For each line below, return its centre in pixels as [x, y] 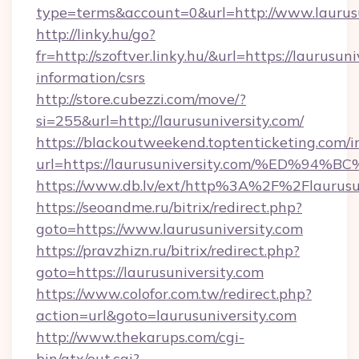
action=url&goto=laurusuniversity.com [166, 315]
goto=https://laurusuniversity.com [150, 272]
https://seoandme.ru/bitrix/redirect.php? [169, 207]
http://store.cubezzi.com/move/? [141, 99]
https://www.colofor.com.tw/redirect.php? [174, 294]
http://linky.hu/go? [96, 34]
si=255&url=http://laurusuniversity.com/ [170, 121]
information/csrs [91, 77]
